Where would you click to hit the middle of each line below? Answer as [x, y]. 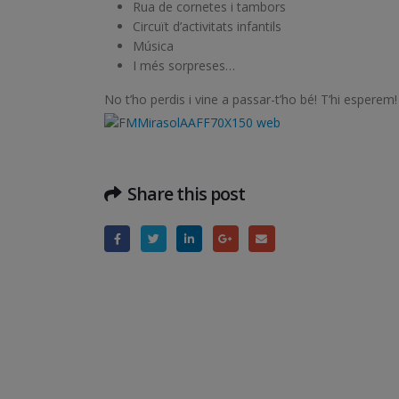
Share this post [187, 193]
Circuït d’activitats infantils [207, 26]
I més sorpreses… [184, 65]
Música [153, 45]
